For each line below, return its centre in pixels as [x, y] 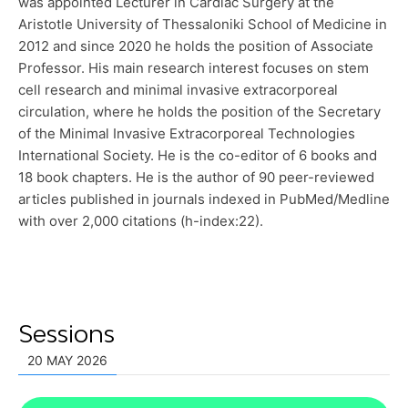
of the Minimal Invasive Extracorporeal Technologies [187, 133]
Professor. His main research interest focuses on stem [194, 68]
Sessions [66, 334]
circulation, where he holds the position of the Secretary [199, 112]
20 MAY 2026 [67, 360]
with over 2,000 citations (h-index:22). [141, 221]
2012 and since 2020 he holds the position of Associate [196, 46]
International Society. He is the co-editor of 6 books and [198, 155]
